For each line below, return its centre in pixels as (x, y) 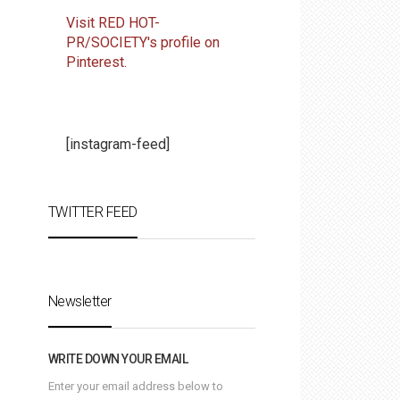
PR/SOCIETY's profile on (142, 42)
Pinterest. (96, 62)
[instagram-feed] (117, 144)
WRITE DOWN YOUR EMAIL (117, 359)
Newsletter (79, 301)
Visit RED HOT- (112, 23)
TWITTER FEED (92, 212)
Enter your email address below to (135, 386)
